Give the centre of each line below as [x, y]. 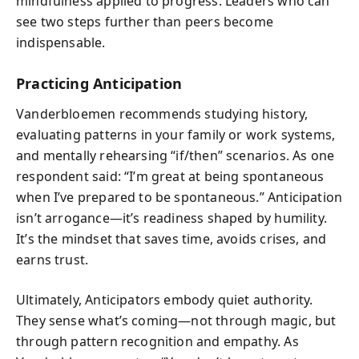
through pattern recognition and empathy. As [157, 341]
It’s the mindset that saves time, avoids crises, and [171, 239]
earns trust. [52, 260]
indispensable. [61, 42]
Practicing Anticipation [99, 83]
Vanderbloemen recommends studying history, [162, 114]
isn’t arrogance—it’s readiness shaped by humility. [171, 218]
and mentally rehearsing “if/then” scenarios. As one [175, 155]
